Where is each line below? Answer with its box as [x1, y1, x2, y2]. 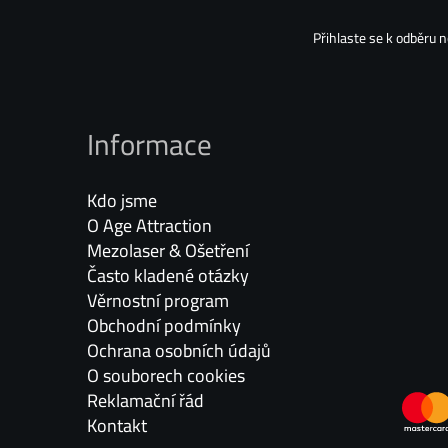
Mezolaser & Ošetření [86, 232, 249, 268]
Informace [86, 116, 212, 171]
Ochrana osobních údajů [86, 332, 271, 368]
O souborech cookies [86, 357, 245, 393]
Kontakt [86, 407, 147, 443]
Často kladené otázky [86, 257, 249, 293]
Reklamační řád [86, 382, 204, 418]
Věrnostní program [86, 282, 229, 318]
